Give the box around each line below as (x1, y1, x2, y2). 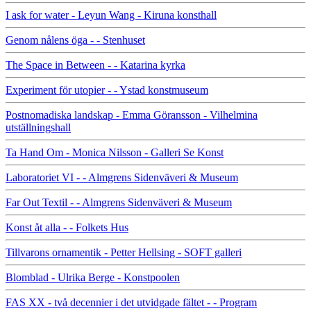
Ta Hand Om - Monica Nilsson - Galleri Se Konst (6, 146, 224, 158)
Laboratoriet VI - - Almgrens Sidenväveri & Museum (6, 171, 238, 183)
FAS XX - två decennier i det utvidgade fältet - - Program (6, 296, 257, 308)
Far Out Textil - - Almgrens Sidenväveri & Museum (6, 196, 232, 208)
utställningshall (6, 121, 71, 133)
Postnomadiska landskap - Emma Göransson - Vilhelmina (6, 108, 258, 121)
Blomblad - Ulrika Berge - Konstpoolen (6, 271, 180, 283)
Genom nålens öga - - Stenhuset (6, 33, 145, 46)
